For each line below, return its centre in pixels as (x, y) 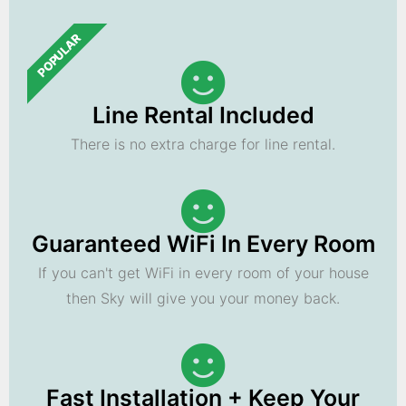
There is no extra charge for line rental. (203, 144)
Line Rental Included (203, 115)
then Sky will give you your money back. (203, 298)
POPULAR (59, 55)
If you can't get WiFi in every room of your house (203, 272)
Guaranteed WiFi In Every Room (203, 243)
